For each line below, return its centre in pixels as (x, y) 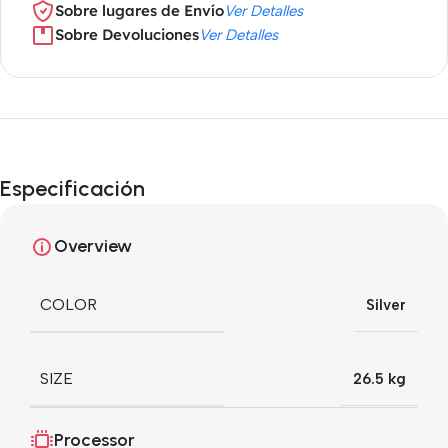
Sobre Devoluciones (127, 35)
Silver (386, 305)
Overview (93, 246)
